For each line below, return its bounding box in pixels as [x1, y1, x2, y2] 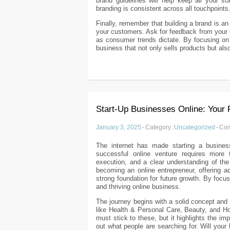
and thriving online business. [96, 183, 181, 191]
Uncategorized [174, 124, 215, 131]
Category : [145, 124, 174, 131]
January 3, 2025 [96, 124, 141, 131]
